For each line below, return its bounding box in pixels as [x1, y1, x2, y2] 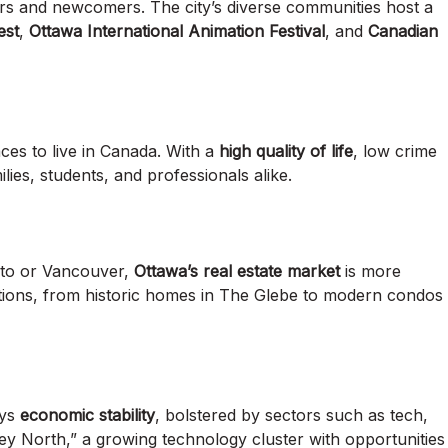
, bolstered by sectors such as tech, [155, 405, 428, 426]
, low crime [353, 141, 437, 162]
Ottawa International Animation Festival [29, 21, 325, 42]
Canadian [368, 21, 438, 42]
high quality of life [219, 141, 353, 162]
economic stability [20, 405, 155, 426]
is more [340, 261, 401, 282]
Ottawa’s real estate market [134, 261, 340, 282]
